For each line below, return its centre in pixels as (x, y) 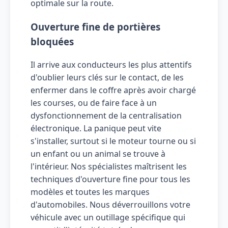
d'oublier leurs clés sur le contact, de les (107, 77)
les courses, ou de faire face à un (94, 103)
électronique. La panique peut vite (96, 128)
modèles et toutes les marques (90, 192)
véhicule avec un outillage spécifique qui (108, 217)
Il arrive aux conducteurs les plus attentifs (111, 64)
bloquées (52, 41)
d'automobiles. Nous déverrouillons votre (110, 204)
